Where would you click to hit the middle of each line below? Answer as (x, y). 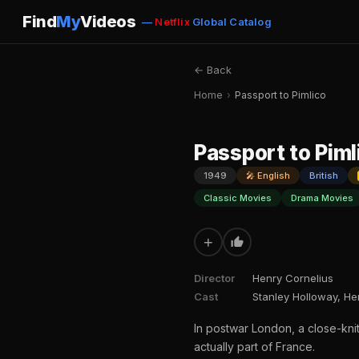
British (324, 175)
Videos (108, 22)
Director (214, 278)
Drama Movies (322, 198)
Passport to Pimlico (280, 95)
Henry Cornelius (293, 278)
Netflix (172, 22)
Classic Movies (238, 198)
